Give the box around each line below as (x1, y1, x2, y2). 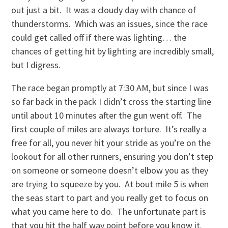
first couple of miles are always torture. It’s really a (11, 123, 207, 135)
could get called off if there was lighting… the (11, 32, 187, 44)
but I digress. (11, 59, 61, 71)
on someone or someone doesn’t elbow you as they (11, 164, 209, 177)
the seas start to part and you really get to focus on (11, 192, 209, 204)
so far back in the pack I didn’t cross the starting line (11, 96, 212, 108)
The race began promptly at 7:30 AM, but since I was (11, 82, 209, 94)
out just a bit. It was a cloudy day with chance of (11, 4, 197, 16)
